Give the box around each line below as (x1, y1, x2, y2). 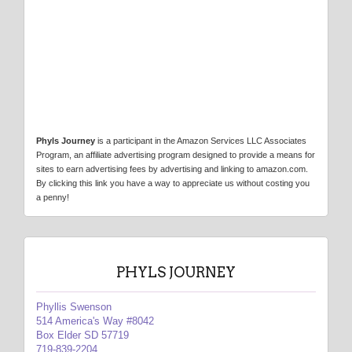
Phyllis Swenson (36, 301, 112, 313)
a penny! (36, 192, 69, 203)
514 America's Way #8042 (36, 315, 154, 328)
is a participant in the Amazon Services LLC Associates (95, 136, 306, 146)
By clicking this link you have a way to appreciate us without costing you (36, 178, 310, 189)
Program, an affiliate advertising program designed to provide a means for (36, 150, 315, 160)
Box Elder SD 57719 (36, 329, 129, 342)
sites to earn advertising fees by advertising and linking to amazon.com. (36, 164, 308, 174)
